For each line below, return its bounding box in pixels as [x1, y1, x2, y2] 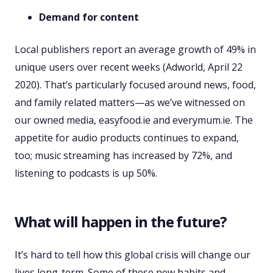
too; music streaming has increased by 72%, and [15, 149, 232, 163]
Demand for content [39, 10, 139, 24]
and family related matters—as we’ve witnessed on [15, 96, 245, 110]
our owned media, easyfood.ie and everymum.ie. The [15, 113, 253, 127]
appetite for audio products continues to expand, [15, 131, 239, 145]
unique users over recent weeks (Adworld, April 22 [15, 60, 243, 74]
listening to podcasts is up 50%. [15, 166, 160, 180]
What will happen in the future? [15, 211, 227, 232]
